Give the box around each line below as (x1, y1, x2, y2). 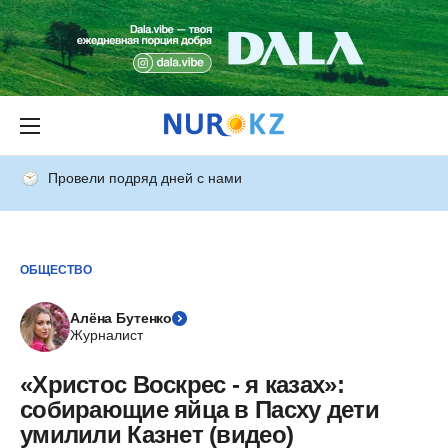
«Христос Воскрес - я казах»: (20, 371, 344, 398)
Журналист (70, 327, 143, 343)
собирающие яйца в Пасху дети (20, 396, 379, 423)
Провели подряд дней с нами (48, 170, 242, 186)
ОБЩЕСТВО (20, 262, 92, 277)
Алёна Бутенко (70, 310, 173, 326)
